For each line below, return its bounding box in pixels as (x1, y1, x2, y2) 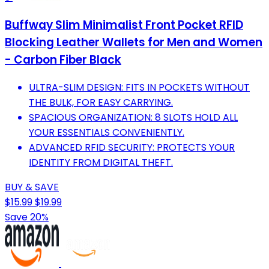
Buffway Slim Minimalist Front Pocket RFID (5, 16, 243, 33)
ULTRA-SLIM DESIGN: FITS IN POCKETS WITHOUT (29, 80, 250, 94)
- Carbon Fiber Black (5, 51, 121, 68)
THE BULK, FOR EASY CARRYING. (29, 95, 173, 109)
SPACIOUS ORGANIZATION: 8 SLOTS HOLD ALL (29, 110, 238, 124)
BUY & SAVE (5, 180, 59, 194)
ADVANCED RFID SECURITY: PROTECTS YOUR (29, 140, 235, 154)
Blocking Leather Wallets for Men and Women (5, 34, 262, 50)
